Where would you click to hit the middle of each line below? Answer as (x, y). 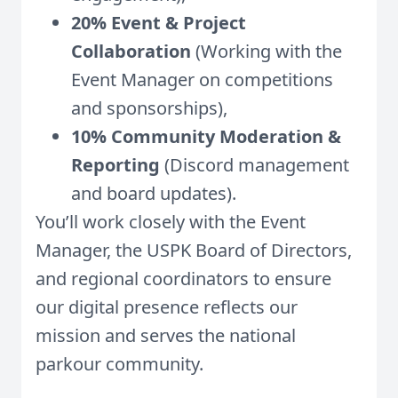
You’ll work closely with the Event (171, 222)
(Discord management (255, 165)
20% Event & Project (159, 23)
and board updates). (154, 193)
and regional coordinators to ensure (183, 279)
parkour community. (119, 364)
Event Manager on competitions (202, 80)
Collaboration (131, 51)
